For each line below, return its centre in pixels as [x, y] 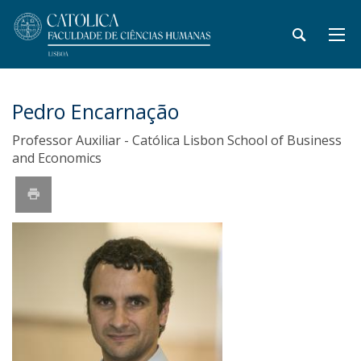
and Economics [57, 158]
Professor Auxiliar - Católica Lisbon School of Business [177, 140]
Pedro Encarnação [95, 111]
